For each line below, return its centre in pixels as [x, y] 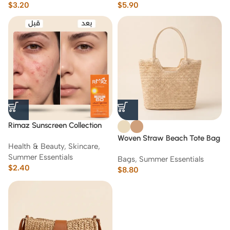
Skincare [83, 146]
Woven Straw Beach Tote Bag [169, 138]
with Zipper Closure [151, 149]
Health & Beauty [36, 146]
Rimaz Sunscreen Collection [55, 125]
